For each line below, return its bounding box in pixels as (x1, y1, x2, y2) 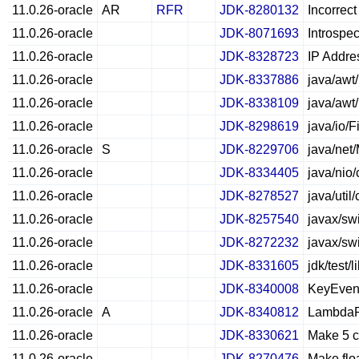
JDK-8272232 (220, 236, 299, 249)
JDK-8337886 (220, 73, 299, 87)
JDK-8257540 (220, 212, 299, 226)
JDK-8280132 (220, 3, 299, 17)
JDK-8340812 (220, 305, 299, 319)
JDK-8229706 (220, 143, 299, 156)
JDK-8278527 (220, 189, 299, 203)
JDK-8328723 (220, 50, 299, 63)
